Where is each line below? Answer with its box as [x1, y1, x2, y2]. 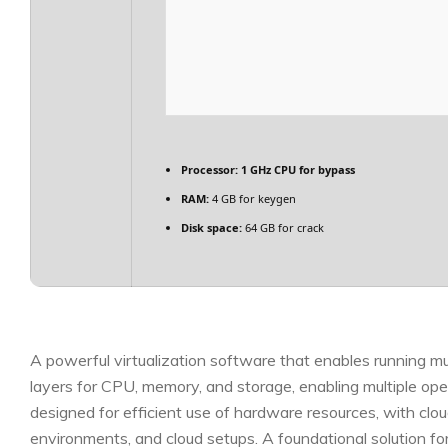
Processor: [181, 162, 238, 177]
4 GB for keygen [209, 191, 296, 206]
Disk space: [181, 220, 242, 235]
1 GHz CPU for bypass [238, 162, 355, 177]
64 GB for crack [242, 220, 324, 235]
